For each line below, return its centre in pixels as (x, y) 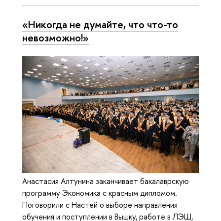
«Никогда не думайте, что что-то (100, 24)
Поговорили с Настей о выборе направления (100, 205)
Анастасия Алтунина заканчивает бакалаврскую (106, 181)
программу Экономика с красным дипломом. (100, 193)
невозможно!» (55, 38)
